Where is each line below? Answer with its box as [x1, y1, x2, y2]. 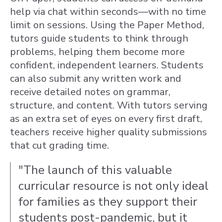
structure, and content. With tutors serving [10, 99, 208, 112]
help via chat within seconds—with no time [10, 5, 206, 18]
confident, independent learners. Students [10, 58, 204, 72]
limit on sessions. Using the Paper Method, [10, 18, 204, 32]
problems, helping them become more [10, 45, 185, 58]
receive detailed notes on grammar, [10, 85, 170, 99]
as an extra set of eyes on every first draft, [10, 112, 202, 125]
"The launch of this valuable [18, 162, 172, 178]
